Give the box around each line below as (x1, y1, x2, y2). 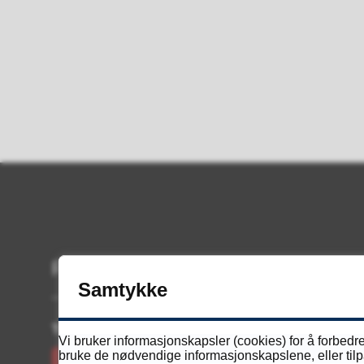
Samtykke (78, 279, 167, 301)
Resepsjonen (52, 258, 163, 279)
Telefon (52, 321, 103, 337)
